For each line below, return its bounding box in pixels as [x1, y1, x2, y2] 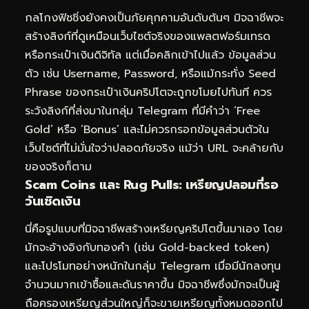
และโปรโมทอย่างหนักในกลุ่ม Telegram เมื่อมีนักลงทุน [25, 257, 281, 275]
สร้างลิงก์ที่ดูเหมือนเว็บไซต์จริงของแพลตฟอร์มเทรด [25, 28, 270, 46]
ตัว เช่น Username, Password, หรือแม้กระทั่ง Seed [25, 66, 276, 83]
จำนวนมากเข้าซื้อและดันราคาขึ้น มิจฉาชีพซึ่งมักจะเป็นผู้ [25, 276, 279, 293]
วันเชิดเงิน [25, 192, 80, 212]
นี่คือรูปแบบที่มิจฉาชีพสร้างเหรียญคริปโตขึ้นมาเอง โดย [25, 220, 283, 237]
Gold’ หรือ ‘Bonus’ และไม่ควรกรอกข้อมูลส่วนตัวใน [25, 121, 269, 139]
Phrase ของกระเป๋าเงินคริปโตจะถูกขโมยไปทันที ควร [25, 84, 272, 101]
